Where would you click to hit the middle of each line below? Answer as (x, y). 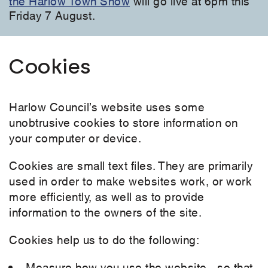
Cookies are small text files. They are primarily (131, 165)
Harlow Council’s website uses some (107, 106)
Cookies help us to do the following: (106, 239)
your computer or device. (75, 138)
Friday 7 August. (52, 15)
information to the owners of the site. (105, 212)
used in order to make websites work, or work (130, 181)
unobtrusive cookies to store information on (124, 122)
